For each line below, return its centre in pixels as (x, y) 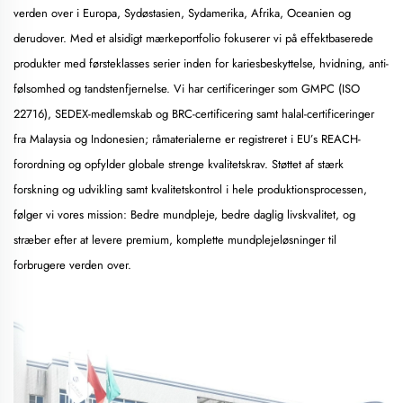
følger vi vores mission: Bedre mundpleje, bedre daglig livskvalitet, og (184, 215)
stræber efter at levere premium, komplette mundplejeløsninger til (175, 240)
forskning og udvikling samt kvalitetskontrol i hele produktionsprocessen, (190, 190)
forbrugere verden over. (72, 265)
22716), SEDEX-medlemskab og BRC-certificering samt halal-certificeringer (194, 114)
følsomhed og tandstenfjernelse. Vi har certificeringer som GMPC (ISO (187, 89)
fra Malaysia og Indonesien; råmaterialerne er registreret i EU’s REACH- (187, 139)
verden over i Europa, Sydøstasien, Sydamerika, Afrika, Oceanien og (182, 13)
